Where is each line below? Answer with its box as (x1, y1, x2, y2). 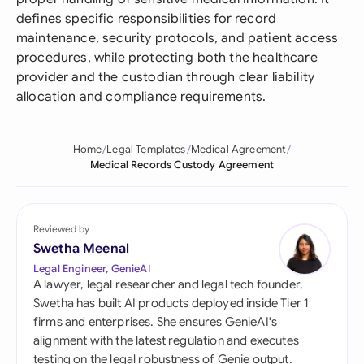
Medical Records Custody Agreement (89, 158, 275, 171)
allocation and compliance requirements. (16, 89, 266, 105)
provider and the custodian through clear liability (16, 69, 315, 85)
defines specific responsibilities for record (16, 11, 277, 27)
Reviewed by (33, 223, 89, 235)
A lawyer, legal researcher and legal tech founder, (33, 277, 304, 292)
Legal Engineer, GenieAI (33, 262, 150, 275)
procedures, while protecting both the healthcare (16, 50, 318, 66)
